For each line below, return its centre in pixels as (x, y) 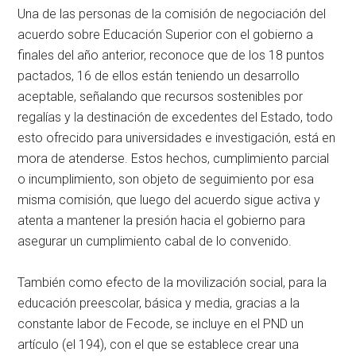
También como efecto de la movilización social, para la (172, 282)
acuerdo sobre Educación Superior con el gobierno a (166, 34)
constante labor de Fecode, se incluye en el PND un (161, 323)
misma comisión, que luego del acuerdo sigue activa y (169, 199)
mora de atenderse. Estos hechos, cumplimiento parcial (174, 158)
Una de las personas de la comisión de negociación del (172, 14)
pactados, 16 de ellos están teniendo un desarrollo (159, 75)
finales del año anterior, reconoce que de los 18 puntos (171, 55)
